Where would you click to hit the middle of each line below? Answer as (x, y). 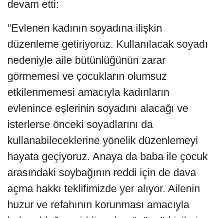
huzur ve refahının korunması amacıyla (98, 204)
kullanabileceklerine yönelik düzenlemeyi (103, 140)
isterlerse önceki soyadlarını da (80, 124)
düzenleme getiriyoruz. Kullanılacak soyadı (108, 44)
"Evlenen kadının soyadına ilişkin (85, 28)
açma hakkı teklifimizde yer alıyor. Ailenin (104, 188)
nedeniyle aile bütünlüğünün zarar (86, 60)
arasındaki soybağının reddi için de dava (102, 172)
